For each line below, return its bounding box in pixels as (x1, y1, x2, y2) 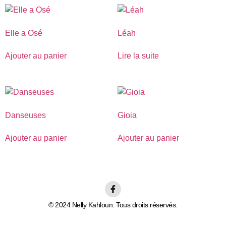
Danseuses (5, 110, 46, 120)
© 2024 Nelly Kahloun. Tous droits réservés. (48, 201, 178, 209)
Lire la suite (117, 51, 159, 60)
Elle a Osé (5, 28, 42, 37)
